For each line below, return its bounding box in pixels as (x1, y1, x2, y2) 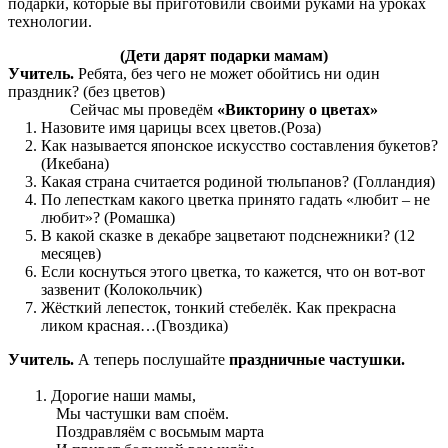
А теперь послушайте (74, 351, 229, 369)
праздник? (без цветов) (8, 83, 165, 101)
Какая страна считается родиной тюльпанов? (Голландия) (41, 173, 436, 191)
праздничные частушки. (229, 351, 405, 369)
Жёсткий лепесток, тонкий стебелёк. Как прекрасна (41, 299, 397, 317)
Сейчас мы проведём (70, 101, 217, 119)
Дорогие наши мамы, (50, 387, 196, 405)
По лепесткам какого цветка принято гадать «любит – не (41, 191, 431, 209)
